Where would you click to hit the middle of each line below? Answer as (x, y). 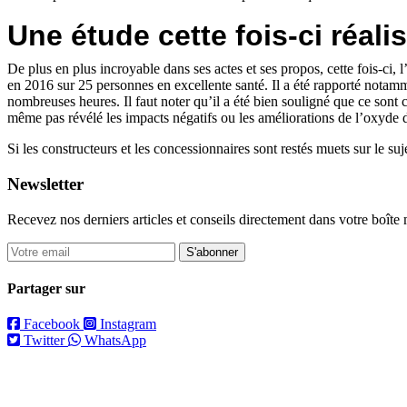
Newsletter (45, 184)
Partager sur (46, 289)
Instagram (128, 324)
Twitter (44, 341)
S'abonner (212, 252)
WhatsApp (115, 341)
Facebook (52, 324)
